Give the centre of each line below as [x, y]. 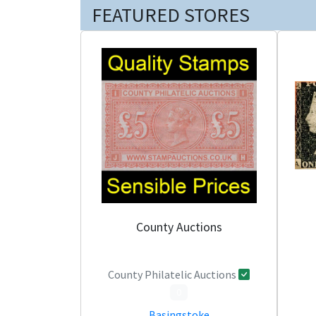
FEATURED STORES [171, 15]
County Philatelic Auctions [173, 275]
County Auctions [179, 227]
